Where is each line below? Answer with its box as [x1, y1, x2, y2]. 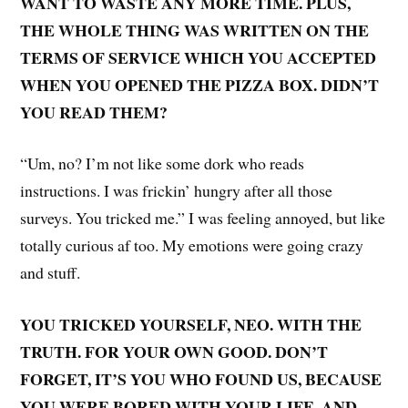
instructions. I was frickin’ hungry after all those [20, 179, 333, 202]
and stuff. [20, 261, 81, 284]
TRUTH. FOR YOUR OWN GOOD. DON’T [20, 340, 329, 364]
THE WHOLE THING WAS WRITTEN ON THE [20, 17, 370, 42]
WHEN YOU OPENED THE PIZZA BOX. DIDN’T [20, 72, 380, 97]
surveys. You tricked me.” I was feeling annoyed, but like [20, 207, 386, 229]
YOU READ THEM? [20, 99, 168, 124]
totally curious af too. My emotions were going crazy [20, 234, 364, 257]
